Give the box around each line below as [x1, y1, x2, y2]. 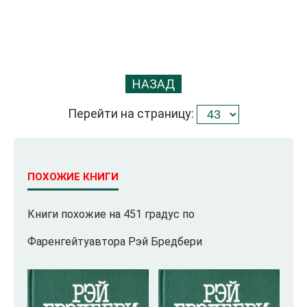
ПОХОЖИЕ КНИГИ [27, 171, 119, 183]
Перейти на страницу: [68, 106, 197, 121]
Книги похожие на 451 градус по [27, 208, 195, 221]
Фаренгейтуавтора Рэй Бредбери [27, 235, 202, 248]
